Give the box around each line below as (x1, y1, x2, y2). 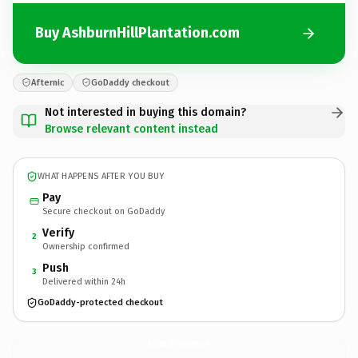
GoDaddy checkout (91, 77, 169, 88)
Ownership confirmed (42, 241, 129, 252)
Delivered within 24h (42, 276, 125, 287)
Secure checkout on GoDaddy (42, 205, 165, 217)
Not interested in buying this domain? (45, 105, 246, 119)
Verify (42, 225, 74, 240)
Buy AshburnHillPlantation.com (35, 24, 240, 42)
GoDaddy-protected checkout (38, 297, 163, 308)
